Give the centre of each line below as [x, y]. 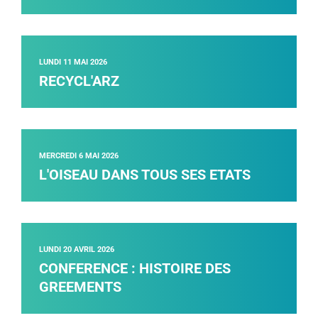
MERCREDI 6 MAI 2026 [79, 156]
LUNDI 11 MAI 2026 [73, 62]
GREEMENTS [80, 287]
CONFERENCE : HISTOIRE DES [135, 269]
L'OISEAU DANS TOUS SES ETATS [145, 175]
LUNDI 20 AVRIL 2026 [77, 250]
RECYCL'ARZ [79, 81]
